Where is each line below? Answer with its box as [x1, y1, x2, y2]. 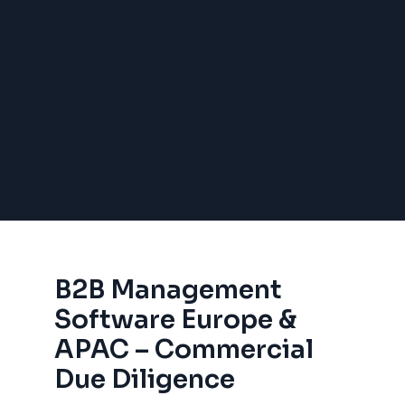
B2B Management [54, 274, 282, 306]
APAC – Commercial [54, 334, 314, 365]
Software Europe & [54, 304, 297, 335]
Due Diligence [54, 363, 235, 395]
